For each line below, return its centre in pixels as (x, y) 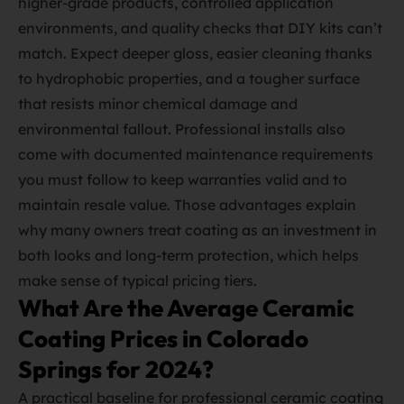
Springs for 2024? (116, 369)
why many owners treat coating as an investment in (197, 230)
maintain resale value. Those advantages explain (187, 205)
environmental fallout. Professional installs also (182, 129)
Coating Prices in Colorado (163, 339)
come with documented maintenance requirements (196, 154)
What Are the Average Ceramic (186, 308)
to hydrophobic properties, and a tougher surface (189, 78)
